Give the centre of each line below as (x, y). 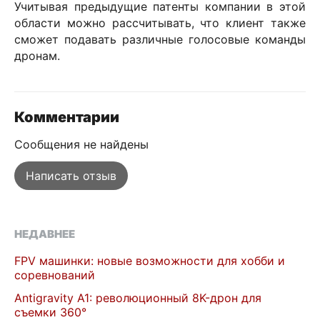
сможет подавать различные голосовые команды (160, 39)
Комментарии (67, 117)
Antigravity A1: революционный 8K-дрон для (138, 298)
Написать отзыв (71, 176)
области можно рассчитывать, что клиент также (160, 23)
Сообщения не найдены (81, 144)
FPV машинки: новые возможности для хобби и (150, 261)
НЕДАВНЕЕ (45, 234)
